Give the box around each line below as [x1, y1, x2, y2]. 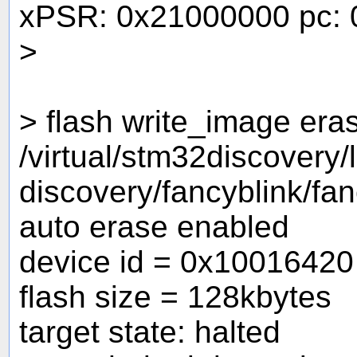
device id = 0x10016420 [19, 244, 354, 279]
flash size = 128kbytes [19, 279, 331, 314]
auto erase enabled [19, 209, 289, 244]
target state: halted [19, 314, 280, 349]
